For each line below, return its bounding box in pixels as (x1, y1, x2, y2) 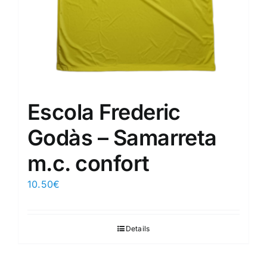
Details (125, 224, 150, 234)
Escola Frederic (27, 99, 181, 126)
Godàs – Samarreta (27, 125, 217, 151)
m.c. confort (27, 150, 150, 177)
